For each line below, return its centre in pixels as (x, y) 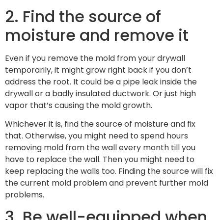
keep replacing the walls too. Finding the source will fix (109, 171)
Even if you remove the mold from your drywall (95, 58)
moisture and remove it (97, 35)
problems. (25, 194)
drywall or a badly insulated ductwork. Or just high (100, 93)
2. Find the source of (83, 16)
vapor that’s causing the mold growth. (80, 105)
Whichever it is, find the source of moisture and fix (100, 124)
